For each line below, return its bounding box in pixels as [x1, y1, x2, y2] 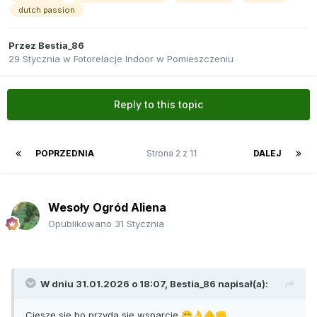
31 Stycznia [115, 217, 164, 229]
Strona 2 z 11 [146, 147, 201, 158]
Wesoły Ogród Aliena [48, 200, 166, 214]
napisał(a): [216, 277, 268, 289]
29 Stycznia [8, 53, 60, 65]
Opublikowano [48, 217, 115, 229]
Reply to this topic [114, 98, 203, 110]
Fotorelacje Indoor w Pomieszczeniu [74, 53, 234, 65]
